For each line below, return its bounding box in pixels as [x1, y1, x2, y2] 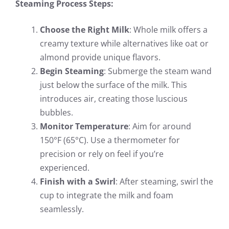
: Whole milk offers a [129, 24, 208, 35]
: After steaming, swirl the [116, 175, 213, 187]
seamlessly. [40, 203, 84, 215]
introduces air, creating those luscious [40, 93, 188, 104]
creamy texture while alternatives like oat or [40, 37, 209, 49]
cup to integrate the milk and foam [40, 189, 173, 201]
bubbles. [40, 106, 73, 118]
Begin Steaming [40, 65, 104, 77]
